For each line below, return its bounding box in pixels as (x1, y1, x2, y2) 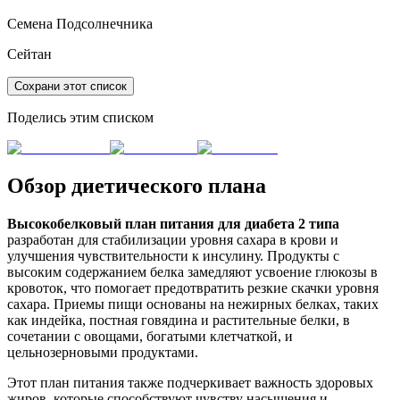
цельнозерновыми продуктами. (7, 344, 198, 360)
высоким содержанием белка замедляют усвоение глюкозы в (7, 263, 378, 279)
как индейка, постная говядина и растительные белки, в (7, 312, 350, 328)
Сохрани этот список (14, 79, 127, 94)
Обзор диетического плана (7, 174, 266, 198)
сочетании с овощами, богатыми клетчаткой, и (7, 328, 293, 344)
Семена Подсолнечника (7, 16, 153, 32)
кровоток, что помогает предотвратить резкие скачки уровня (7, 279, 379, 296)
